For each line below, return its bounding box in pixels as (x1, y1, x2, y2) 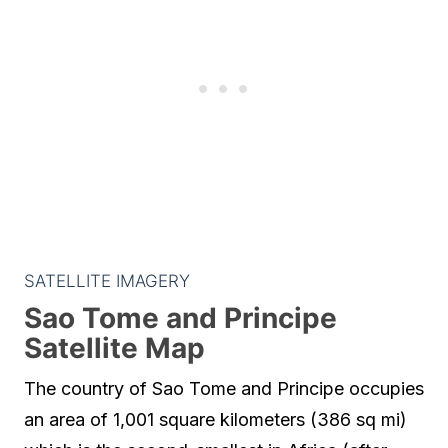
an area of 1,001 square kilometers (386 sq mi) (24, 409, 407, 430)
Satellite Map (24, 331, 205, 365)
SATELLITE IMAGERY (24, 271, 190, 291)
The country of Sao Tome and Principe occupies (24, 378, 424, 399)
